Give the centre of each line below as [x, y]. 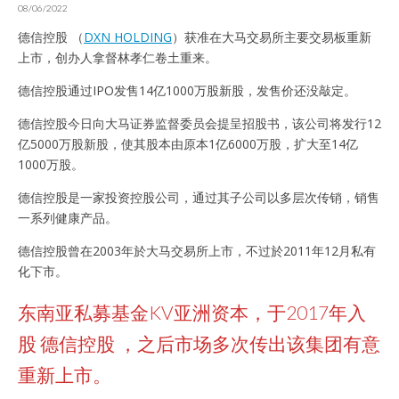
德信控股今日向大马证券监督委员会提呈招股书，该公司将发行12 [199, 123]
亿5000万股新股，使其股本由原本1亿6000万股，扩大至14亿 [188, 143]
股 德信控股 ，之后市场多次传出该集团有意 [199, 344]
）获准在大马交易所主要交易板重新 [272, 37]
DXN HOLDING [128, 37]
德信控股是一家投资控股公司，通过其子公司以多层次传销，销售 [199, 197]
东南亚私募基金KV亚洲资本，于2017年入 [192, 313]
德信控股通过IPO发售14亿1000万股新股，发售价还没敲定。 [187, 90]
